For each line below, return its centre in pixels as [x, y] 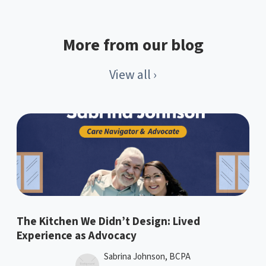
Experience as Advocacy [77, 236]
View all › [133, 75]
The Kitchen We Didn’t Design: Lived [108, 222]
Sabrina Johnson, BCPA [147, 257]
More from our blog [133, 45]
